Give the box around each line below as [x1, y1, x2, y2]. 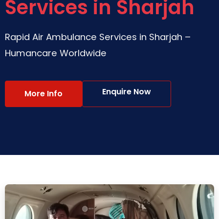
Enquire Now [102, 86, 151, 97]
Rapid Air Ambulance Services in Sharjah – [5, 31, 191, 43]
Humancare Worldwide [5, 47, 107, 59]
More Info [24, 88, 63, 99]
